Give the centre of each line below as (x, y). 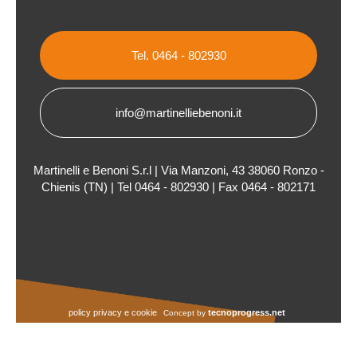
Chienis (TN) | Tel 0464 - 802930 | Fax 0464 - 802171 (178, 187)
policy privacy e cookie (112, 312)
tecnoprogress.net (246, 312)
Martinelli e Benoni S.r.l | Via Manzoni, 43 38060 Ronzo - (178, 170)
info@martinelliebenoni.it (178, 113)
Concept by (185, 313)
